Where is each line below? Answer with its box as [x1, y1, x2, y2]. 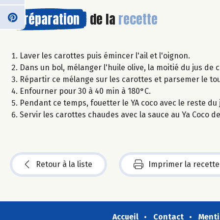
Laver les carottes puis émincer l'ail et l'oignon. [20, 51, 190, 60]
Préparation [17, 9, 80, 29]
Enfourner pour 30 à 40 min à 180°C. [20, 86, 151, 96]
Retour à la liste [36, 159, 92, 169]
